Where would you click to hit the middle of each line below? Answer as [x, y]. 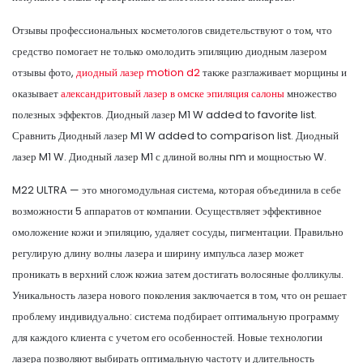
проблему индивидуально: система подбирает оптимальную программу [176, 316]
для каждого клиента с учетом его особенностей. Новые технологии [167, 337]
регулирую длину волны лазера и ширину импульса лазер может [158, 253]
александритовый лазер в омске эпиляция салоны [173, 93]
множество [311, 93]
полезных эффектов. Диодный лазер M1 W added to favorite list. [164, 114]
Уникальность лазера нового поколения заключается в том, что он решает [179, 295]
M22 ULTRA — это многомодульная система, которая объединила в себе [177, 190]
